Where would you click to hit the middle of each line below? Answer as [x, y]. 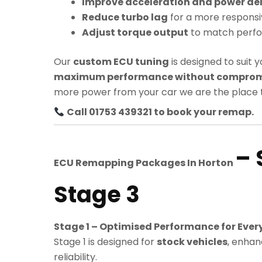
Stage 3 [97, 195]
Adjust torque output [135, 33]
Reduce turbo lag [125, 18]
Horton [217, 163]
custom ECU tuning [121, 62]
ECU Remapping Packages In [126, 163]
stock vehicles [192, 242]
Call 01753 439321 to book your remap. [161, 112]
